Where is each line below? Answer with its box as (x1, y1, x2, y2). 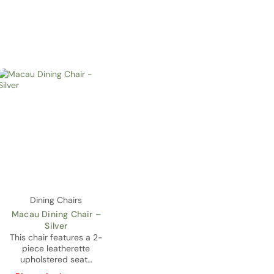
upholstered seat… (20, 253, 92, 265)
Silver (45, 220, 68, 231)
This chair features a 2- (9, 231, 103, 243)
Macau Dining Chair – (11, 208, 101, 220)
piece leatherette (22, 242, 91, 254)
